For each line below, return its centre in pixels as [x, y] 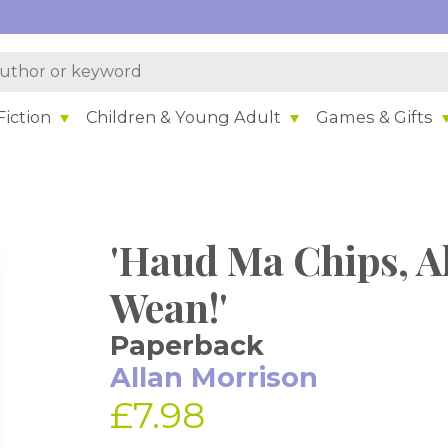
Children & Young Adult [184, 116]
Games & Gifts [375, 116]
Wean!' [169, 306]
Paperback [187, 345]
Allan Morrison [214, 377]
